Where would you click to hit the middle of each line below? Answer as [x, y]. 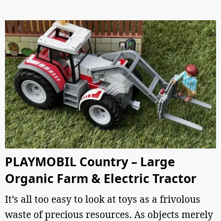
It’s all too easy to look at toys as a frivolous [103, 199]
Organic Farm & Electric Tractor [101, 178]
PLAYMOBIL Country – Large [90, 162]
